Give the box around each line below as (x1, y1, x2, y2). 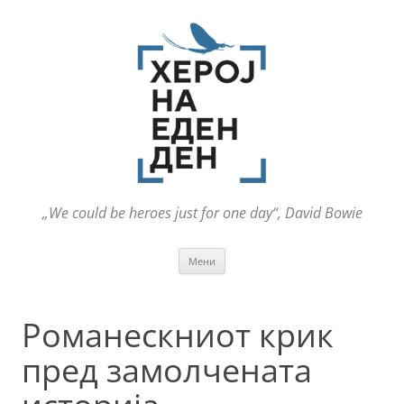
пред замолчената (22, 348, 312, 393)
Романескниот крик (22, 313, 334, 358)
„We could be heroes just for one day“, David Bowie (41, 203, 363, 224)
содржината (225, 271, 300, 289)
